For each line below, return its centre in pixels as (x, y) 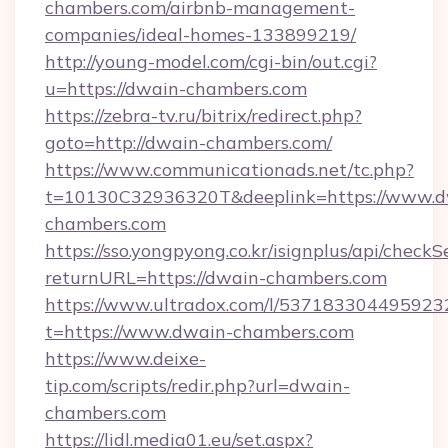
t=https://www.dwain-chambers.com (199, 331)
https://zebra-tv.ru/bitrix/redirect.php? (203, 115)
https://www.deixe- (125, 358)
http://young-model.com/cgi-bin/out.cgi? (211, 61)
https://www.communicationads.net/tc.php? (229, 169)
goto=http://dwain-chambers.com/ (188, 142)
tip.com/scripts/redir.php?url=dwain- (197, 385)
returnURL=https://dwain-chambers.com (216, 277)
